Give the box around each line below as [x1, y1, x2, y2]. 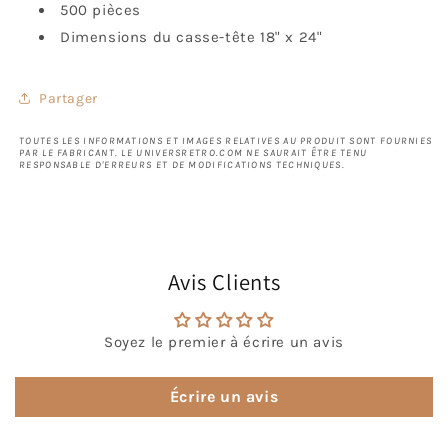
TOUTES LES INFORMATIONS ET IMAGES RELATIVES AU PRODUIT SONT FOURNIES [19, 135, 433, 147]
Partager [39, 89, 98, 107]
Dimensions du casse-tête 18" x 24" [60, 28, 323, 46]
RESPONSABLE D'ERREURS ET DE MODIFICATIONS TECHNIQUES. [19, 159, 345, 171]
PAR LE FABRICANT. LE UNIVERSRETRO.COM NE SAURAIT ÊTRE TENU [19, 147, 368, 159]
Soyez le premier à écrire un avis [104, 333, 344, 351]
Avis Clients [167, 267, 281, 296]
